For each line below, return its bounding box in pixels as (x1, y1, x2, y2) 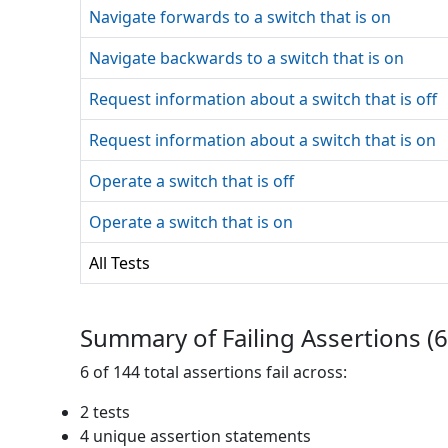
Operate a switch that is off (89, 170, 294, 192)
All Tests (89, 252, 150, 274)
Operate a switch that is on (89, 211, 293, 233)
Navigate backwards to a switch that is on (89, 47, 404, 69)
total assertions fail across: (144, 361, 347, 383)
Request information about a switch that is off (89, 88, 437, 110)
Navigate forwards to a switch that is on (89, 6, 391, 28)
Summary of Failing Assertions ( (80, 321, 434, 354)
